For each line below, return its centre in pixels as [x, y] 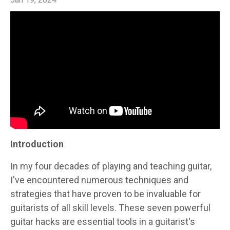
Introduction [37, 144]
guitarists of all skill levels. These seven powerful [110, 208]
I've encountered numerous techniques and [99, 180]
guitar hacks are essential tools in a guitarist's [103, 222]
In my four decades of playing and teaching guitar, [111, 166]
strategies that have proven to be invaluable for [106, 194]
